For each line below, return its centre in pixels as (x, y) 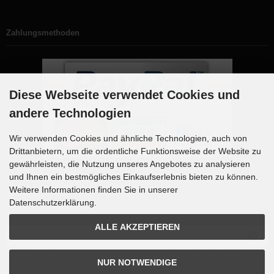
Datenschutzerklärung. (53, 202)
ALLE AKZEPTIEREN (137, 227)
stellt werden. (32, 266)
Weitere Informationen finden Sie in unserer (94, 190)
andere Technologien (70, 113)
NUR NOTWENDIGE (137, 262)
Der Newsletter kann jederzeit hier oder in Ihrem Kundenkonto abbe (137, 257)
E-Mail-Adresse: (37, 218)
